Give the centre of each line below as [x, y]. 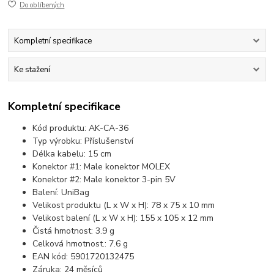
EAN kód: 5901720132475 [83, 257]
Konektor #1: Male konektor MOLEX [102, 167]
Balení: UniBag [61, 193]
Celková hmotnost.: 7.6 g [80, 244]
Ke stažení [32, 69]
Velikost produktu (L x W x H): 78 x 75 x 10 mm [124, 206]
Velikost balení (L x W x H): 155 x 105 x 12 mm [123, 218]
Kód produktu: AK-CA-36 [81, 128]
